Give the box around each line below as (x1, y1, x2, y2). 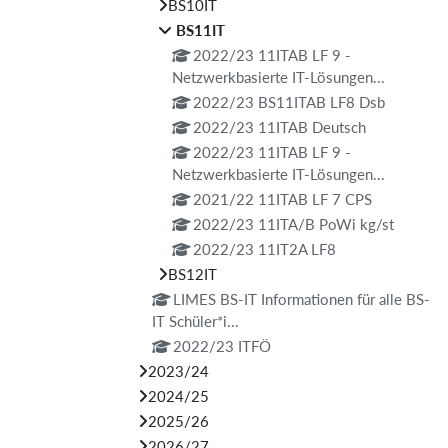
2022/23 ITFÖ (172, 337, 271, 355)
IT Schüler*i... (152, 312, 239, 330)
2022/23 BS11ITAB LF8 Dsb (192, 93, 385, 111)
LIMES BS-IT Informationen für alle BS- (172, 290, 430, 308)
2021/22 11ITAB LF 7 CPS (192, 190, 372, 208)
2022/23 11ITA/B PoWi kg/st (192, 215, 394, 233)
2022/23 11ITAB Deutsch (192, 118, 366, 136)
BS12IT (168, 265, 217, 283)
